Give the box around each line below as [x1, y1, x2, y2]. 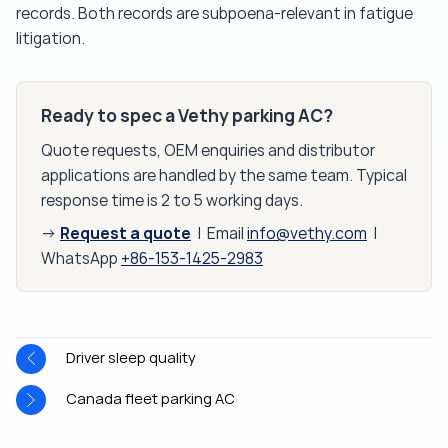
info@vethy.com [247, 224, 367, 244]
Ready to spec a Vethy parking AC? [41, 105, 333, 128]
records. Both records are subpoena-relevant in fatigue [16, 4, 413, 24]
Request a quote [60, 223, 191, 244]
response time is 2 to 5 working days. [41, 191, 303, 211]
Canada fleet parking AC [66, 390, 235, 409]
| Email [191, 224, 247, 244]
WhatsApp [41, 249, 121, 269]
